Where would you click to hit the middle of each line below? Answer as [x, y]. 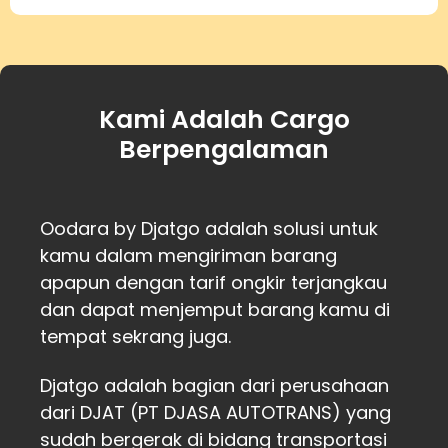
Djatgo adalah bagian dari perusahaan [214, 386]
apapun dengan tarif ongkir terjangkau [213, 283]
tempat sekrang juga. [135, 337]
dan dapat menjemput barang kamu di [215, 310]
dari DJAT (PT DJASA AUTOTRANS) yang [215, 413]
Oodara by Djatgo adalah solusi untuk [209, 229]
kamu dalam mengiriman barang [188, 256]
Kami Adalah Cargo [224, 120]
